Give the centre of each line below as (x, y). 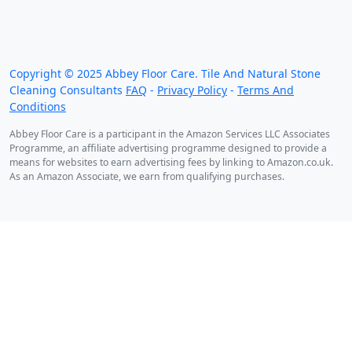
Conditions (38, 107)
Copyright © (43, 74)
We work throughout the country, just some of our (160, 25)
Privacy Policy (192, 90)
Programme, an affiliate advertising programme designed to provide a (168, 148)
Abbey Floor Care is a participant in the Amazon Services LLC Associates (170, 134)
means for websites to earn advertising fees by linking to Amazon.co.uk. (171, 163)
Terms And (266, 90)
